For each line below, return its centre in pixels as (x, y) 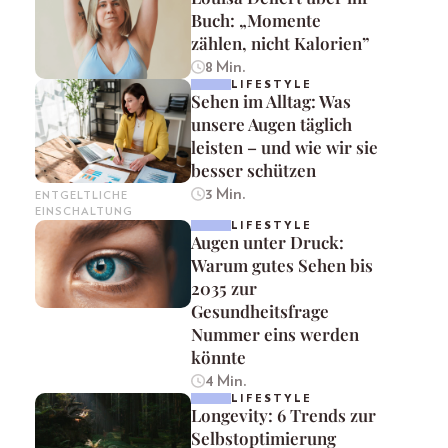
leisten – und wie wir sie (284, 146)
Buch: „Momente (256, 19)
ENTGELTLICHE (81, 195)
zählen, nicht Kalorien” (280, 42)
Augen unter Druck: (267, 241)
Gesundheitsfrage (260, 310)
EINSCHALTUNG (84, 211)
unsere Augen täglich (271, 123)
